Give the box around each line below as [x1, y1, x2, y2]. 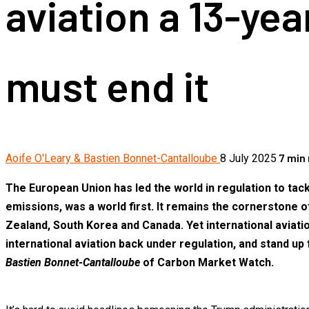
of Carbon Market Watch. [140, 256, 279, 270]
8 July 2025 [220, 152, 279, 166]
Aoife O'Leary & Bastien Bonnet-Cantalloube [6, 152, 220, 166]
